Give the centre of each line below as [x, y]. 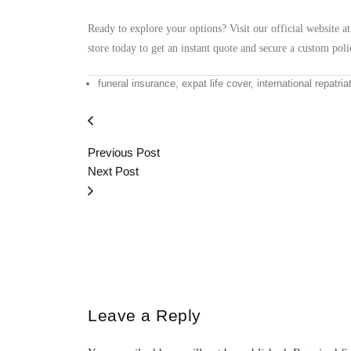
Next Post [113, 171]
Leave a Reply [145, 315]
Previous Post [124, 152]
